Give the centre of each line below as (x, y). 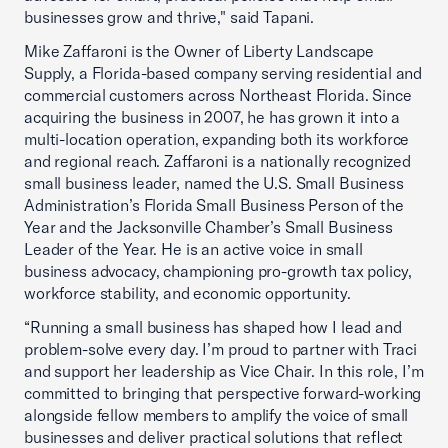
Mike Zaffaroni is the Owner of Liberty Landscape (199, 51)
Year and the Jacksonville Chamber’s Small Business (208, 227)
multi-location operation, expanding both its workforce (217, 139)
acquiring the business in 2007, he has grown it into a (212, 117)
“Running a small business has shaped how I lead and (213, 327)
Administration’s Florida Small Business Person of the (214, 205)
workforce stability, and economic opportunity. (187, 293)
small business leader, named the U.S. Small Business (214, 183)
